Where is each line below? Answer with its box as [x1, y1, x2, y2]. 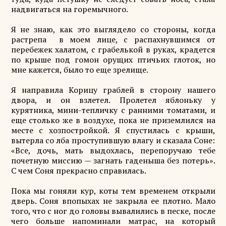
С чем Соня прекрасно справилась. [11, 165, 146, 176]
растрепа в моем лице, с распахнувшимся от [11, 34, 215, 45]
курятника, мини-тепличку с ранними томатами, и [11, 104, 215, 116]
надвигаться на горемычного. [11, 4, 128, 15]
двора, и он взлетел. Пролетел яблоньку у [11, 94, 215, 105]
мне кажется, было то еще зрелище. [11, 64, 148, 75]
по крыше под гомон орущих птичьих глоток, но [11, 54, 215, 65]
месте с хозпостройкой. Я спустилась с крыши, [11, 125, 215, 136]
